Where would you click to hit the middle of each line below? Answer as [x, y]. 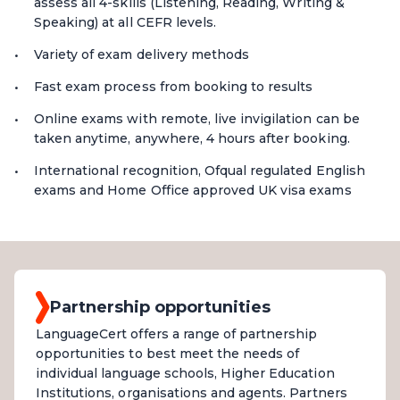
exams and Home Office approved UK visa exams [193, 190]
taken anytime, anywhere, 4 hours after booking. [192, 138]
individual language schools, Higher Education [185, 373]
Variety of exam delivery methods [142, 54]
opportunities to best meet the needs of [168, 353]
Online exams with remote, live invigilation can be [197, 118]
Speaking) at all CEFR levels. [125, 22]
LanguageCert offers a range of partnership [177, 333]
